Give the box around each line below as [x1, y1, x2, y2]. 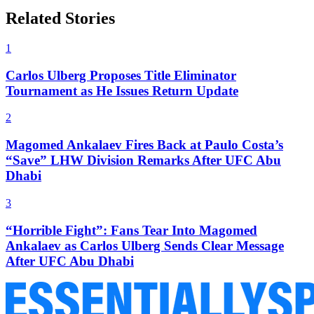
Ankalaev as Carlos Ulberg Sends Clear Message [6, 238, 284, 253]
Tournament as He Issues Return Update [6, 83, 238, 98]
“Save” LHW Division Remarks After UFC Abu [6, 153, 281, 168]
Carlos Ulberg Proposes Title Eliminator [6, 67, 236, 83]
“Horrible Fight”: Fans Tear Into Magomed [6, 222, 257, 238]
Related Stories [6, 9, 115, 28]
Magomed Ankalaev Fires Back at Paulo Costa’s [6, 137, 283, 153]
